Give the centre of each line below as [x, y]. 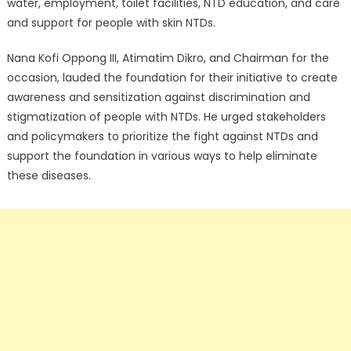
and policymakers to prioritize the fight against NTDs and [162, 136]
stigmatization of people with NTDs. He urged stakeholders [166, 116]
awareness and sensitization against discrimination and [158, 97]
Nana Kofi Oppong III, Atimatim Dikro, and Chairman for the [168, 58]
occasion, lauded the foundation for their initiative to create [172, 77]
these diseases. [49, 175]
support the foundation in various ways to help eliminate [162, 156]
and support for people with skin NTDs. [111, 22]
